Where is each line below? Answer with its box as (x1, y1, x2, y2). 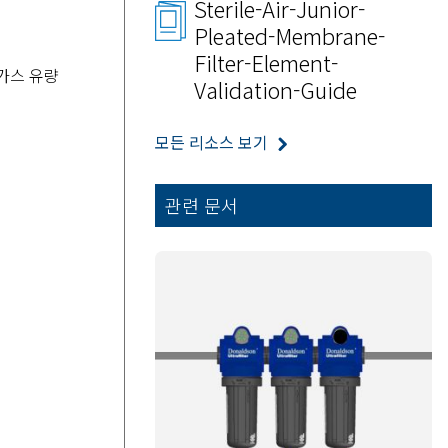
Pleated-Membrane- (193, 19, 385, 52)
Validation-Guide (193, 73, 357, 106)
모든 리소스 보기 (154, 130, 268, 155)
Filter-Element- (193, 46, 338, 79)
